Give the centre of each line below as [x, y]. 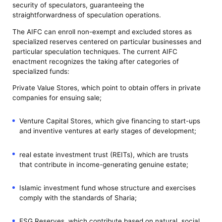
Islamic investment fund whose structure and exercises [107, 188]
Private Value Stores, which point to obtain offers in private [107, 88]
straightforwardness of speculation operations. [87, 15]
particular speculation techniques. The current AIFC [95, 51]
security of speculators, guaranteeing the [79, 5]
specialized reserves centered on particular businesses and [107, 41]
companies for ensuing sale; [57, 98]
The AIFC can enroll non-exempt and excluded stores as [102, 31]
